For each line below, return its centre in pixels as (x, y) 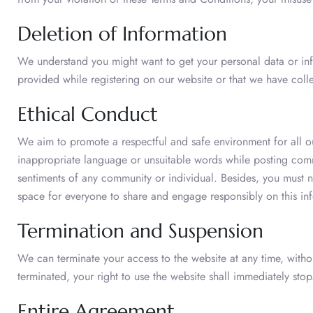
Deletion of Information (122, 34)
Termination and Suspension (140, 231)
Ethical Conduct (88, 114)
